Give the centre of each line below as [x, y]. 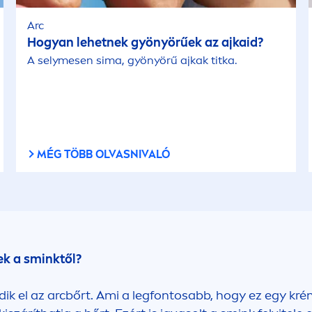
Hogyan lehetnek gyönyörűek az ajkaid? [146, 42]
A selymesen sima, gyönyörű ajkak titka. [132, 60]
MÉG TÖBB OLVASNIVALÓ [104, 154]
